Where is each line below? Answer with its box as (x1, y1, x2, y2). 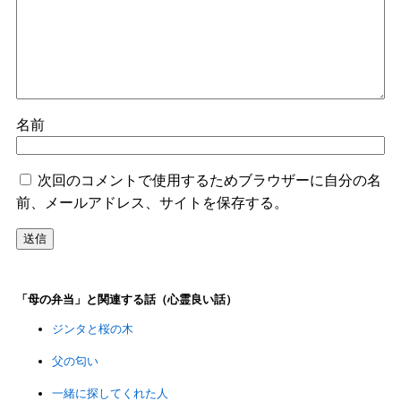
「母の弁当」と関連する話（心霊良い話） (15, 293, 237, 307)
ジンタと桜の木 (51, 322, 133, 337)
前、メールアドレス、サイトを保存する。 (15, 195, 288, 211)
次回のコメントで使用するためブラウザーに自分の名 (37, 173, 381, 189)
